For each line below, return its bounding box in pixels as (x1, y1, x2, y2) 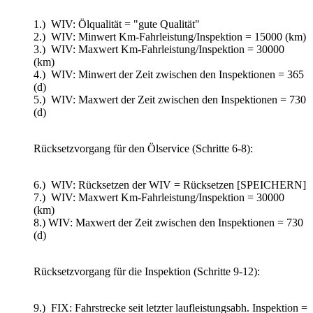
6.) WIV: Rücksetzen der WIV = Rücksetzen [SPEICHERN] (34, 178, 306, 191)
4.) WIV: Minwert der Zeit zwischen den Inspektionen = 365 (34, 68, 304, 80)
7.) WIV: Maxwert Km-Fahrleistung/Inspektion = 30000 (34, 191, 284, 203)
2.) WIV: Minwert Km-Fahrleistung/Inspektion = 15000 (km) (34, 30, 306, 43)
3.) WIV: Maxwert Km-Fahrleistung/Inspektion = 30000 (34, 43, 284, 55)
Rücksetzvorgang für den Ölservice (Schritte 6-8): (34, 142, 253, 154)
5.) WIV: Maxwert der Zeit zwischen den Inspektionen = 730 (34, 93, 306, 105)
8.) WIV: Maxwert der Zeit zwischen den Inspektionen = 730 (34, 216, 303, 228)
